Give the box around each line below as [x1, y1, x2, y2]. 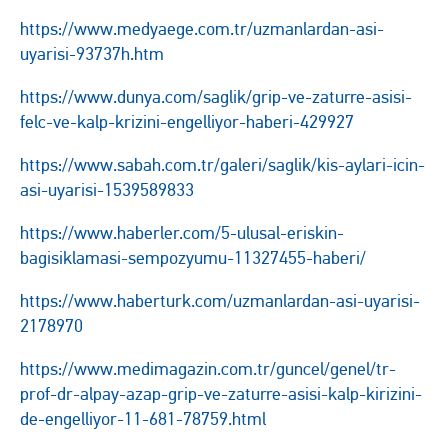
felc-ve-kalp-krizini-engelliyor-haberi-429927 [20, 111, 354, 133]
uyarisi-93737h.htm [20, 43, 164, 65]
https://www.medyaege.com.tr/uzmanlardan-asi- [20, 18, 384, 40]
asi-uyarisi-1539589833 [20, 179, 194, 201]
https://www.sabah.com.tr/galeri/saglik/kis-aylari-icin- [20, 154, 425, 176]
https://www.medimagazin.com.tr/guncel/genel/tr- [20, 358, 396, 380]
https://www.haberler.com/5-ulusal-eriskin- [20, 222, 344, 244]
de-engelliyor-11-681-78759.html [20, 408, 266, 430]
